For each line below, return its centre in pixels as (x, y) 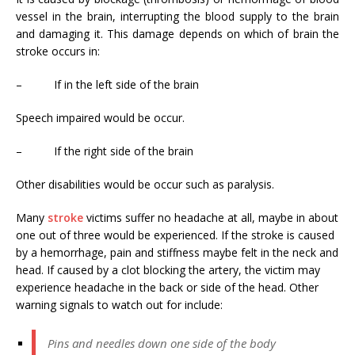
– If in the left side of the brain (107, 84)
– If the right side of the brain (105, 151)
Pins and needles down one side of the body (162, 343)
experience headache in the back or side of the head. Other (167, 287)
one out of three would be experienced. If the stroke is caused (175, 235)
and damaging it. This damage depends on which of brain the (177, 33)
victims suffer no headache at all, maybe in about (211, 217)
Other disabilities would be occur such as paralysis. (145, 184)
